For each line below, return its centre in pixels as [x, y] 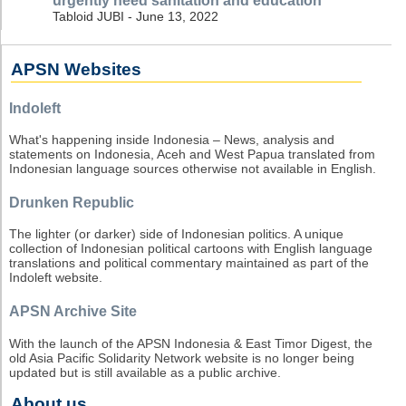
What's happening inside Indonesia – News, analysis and [172, 140]
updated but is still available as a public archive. [145, 372]
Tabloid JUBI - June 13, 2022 [135, 16]
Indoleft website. [56, 278]
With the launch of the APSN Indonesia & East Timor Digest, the [191, 343]
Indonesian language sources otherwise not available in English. [193, 169]
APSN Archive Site [73, 311]
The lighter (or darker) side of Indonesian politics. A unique [176, 234]
